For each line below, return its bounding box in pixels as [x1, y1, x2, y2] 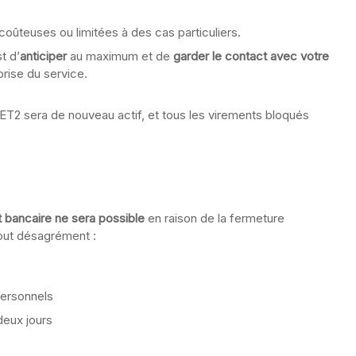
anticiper [20, 48, 67, 64]
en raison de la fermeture [145, 210, 284, 226]
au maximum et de [67, 48, 173, 64]
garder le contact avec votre [173, 48, 329, 64]
